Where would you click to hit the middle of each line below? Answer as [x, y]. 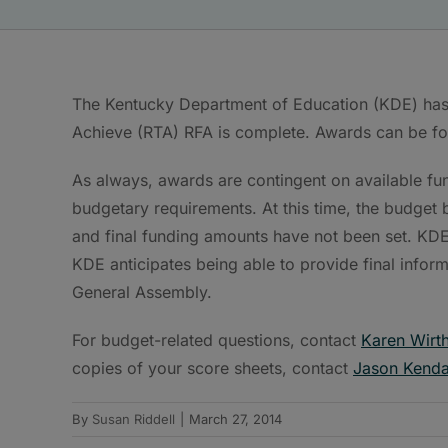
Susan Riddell [133, 418]
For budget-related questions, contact [216, 339]
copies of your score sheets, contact [212, 367]
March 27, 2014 [235, 418]
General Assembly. [142, 291]
